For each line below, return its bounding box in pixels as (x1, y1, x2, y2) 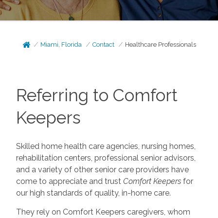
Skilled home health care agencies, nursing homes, (16, 141, 196, 151)
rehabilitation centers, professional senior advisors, (16, 153, 196, 163)
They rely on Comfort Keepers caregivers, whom (16, 207, 190, 217)
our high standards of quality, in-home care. (16, 188, 171, 198)
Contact (92, 41, 115, 48)
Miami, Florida (40, 41, 82, 48)
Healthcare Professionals (125, 41, 197, 48)
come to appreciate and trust (16, 176, 123, 186)
